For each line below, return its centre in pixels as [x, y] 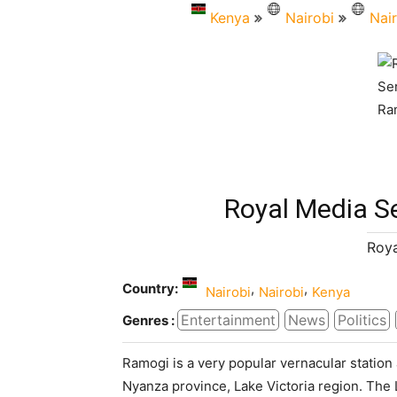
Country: [150, 289]
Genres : [148, 320]
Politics [362, 320]
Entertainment [228, 320]
